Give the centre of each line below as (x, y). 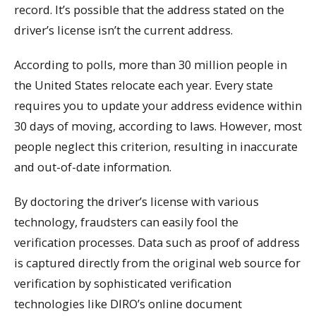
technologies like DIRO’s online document (128, 303)
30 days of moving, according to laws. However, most (158, 126)
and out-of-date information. (93, 166)
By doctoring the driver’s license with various (136, 201)
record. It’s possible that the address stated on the (149, 10)
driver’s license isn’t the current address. (123, 30)
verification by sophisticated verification (123, 283)
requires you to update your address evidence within (158, 105)
